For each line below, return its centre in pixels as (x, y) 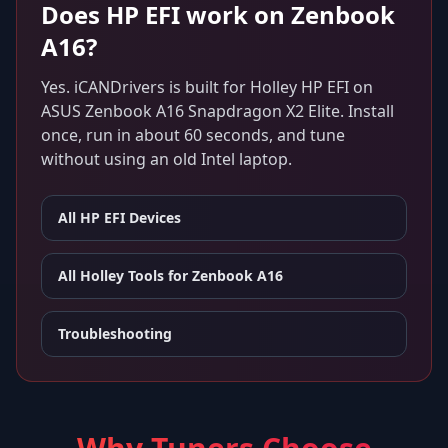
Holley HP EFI (299, 86)
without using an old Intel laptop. (166, 158)
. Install (367, 110)
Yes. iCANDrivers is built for (145, 86)
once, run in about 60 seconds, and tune (193, 134)
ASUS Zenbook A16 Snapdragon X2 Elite (190, 110)
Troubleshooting (115, 333)
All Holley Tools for (125, 275)
